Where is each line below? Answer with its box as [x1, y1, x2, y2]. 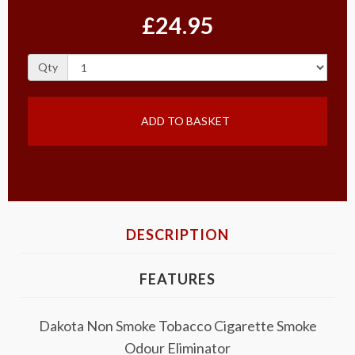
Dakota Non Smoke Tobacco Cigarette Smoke [38, 317, 317, 334]
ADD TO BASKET [139, 114, 231, 128]
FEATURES [139, 270, 216, 288]
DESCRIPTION [126, 226, 229, 243]
